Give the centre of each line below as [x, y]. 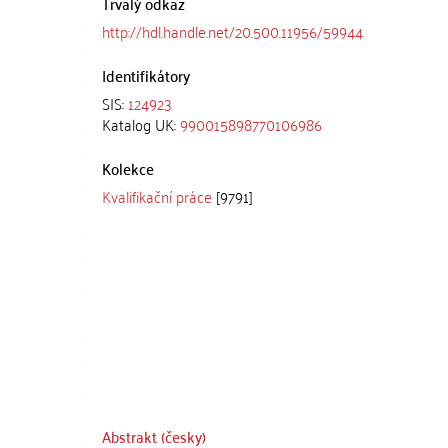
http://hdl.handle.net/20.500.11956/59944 [232, 31]
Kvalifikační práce [157, 196]
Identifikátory [146, 75]
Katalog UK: [141, 124]
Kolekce [128, 168]
